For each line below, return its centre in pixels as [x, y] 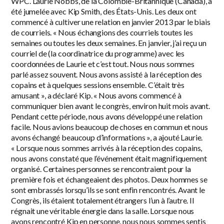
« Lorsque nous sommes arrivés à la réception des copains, [107, 148]
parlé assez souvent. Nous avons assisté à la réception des [107, 74]
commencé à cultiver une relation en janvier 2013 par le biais [111, 22]
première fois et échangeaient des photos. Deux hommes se [109, 179]
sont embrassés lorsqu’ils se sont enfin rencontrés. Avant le [108, 190]
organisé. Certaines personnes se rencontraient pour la [101, 169]
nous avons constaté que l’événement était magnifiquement [109, 158]
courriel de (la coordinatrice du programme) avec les [98, 53]
